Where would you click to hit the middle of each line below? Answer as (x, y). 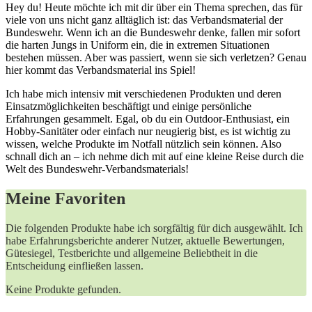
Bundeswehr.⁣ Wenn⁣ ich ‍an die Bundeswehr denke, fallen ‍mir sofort (153, 32)
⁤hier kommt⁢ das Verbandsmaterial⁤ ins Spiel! (101, 70)
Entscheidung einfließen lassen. (75, 265)
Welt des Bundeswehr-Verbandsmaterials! (97, 169)
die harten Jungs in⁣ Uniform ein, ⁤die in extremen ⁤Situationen (138, 45)
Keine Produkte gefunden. (63, 289)
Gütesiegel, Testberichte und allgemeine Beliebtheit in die (132, 253)
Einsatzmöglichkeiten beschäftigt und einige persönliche (128, 106)
